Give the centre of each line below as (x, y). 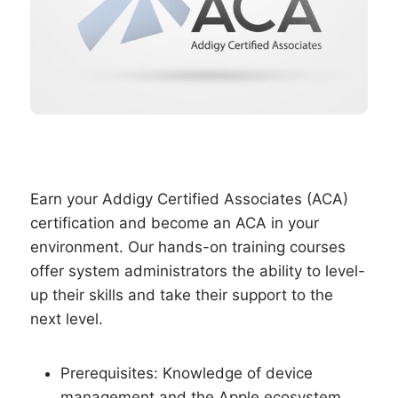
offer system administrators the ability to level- (198, 271)
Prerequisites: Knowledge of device (187, 374)
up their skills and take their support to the (182, 295)
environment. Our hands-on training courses (188, 247)
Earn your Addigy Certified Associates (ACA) (189, 199)
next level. (67, 319)
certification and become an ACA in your (175, 223)
